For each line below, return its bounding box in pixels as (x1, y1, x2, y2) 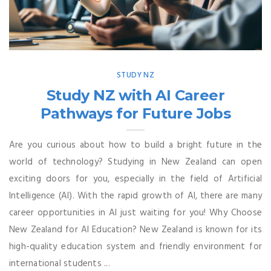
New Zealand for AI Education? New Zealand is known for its (9, 223, 262, 238)
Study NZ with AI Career (46, 87, 225, 105)
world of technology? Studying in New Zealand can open (9, 155, 262, 170)
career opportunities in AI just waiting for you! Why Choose (9, 206, 262, 221)
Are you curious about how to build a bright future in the (9, 138, 262, 153)
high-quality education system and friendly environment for (9, 240, 262, 255)
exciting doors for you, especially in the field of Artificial (9, 172, 262, 187)
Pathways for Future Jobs (40, 105, 231, 123)
